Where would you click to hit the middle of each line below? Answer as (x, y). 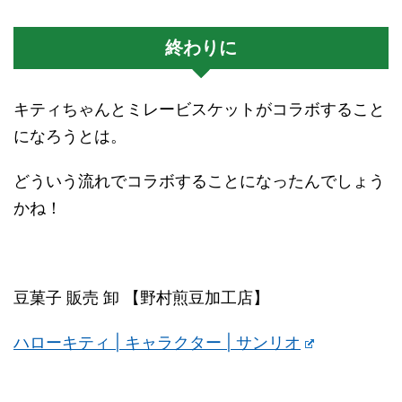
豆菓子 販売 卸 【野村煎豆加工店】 (141, 297)
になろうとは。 (70, 135)
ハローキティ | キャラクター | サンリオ (157, 342)
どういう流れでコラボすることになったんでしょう (199, 180)
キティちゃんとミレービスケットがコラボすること (199, 109)
